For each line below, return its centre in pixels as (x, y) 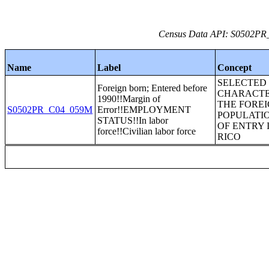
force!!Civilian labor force (147, 131)
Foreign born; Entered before (153, 88)
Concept (235, 68)
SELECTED (242, 83)
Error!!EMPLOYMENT (144, 110)
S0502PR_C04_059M (50, 110)
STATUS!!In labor (133, 120)
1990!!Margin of (129, 99)
